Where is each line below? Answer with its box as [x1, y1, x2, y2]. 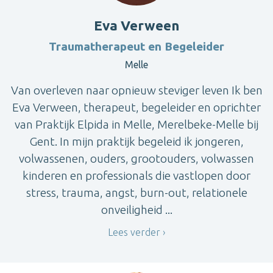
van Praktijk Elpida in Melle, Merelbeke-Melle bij [15, 117, 258, 131]
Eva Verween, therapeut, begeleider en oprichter [12, 100, 261, 114]
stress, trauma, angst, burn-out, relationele [26, 185, 247, 199]
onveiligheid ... [101, 202, 172, 216]
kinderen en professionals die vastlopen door [23, 168, 250, 182]
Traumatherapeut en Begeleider [49, 39, 224, 53]
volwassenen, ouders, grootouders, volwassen [19, 151, 254, 165]
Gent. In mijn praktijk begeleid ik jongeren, [29, 134, 244, 148]
